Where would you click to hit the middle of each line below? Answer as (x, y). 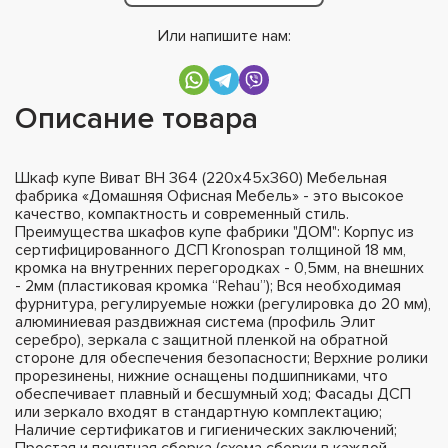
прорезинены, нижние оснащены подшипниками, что (201, 375)
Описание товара (136, 118)
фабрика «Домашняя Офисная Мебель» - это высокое (209, 195)
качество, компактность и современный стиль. (182, 213)
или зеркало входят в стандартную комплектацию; (198, 411)
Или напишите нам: (224, 35)
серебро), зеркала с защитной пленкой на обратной (201, 339)
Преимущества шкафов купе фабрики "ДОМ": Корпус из (214, 231)
